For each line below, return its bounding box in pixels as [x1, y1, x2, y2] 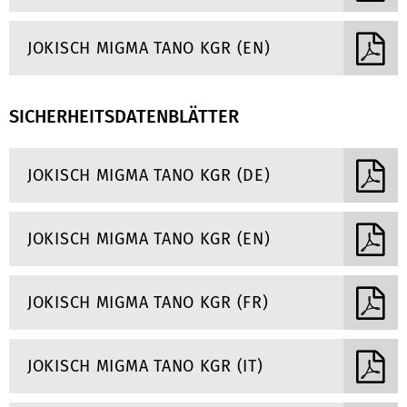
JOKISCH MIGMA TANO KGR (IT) [27, 356, 263, 376]
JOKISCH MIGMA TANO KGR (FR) [27, 293, 269, 313]
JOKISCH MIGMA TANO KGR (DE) [27, 165, 271, 185]
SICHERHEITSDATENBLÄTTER [9, 105, 239, 127]
